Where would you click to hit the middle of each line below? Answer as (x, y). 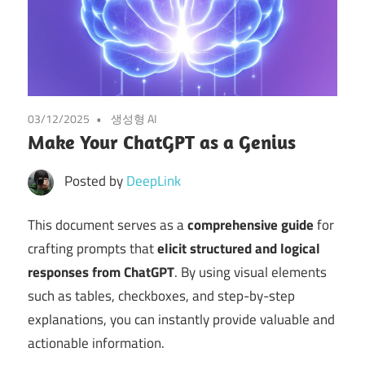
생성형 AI (134, 118)
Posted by (95, 180)
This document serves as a (108, 225)
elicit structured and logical (239, 249)
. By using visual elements (251, 273)
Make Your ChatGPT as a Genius (162, 141)
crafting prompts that (92, 249)
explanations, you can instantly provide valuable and (181, 320)
